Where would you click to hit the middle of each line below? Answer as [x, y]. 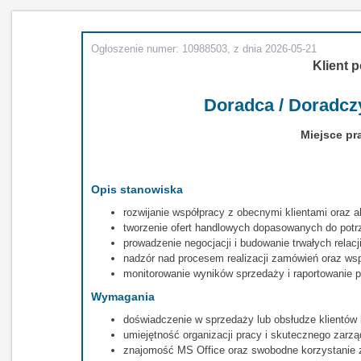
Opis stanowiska [137, 189]
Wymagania [122, 297]
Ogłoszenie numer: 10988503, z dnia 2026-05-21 [203, 49]
